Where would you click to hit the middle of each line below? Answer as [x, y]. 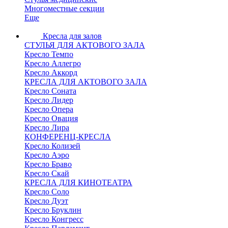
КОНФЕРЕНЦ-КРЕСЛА [68, 137]
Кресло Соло [47, 192]
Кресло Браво [48, 164]
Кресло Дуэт [46, 201]
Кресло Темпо [49, 54]
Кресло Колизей [52, 146]
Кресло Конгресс [54, 219]
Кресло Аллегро [53, 63]
